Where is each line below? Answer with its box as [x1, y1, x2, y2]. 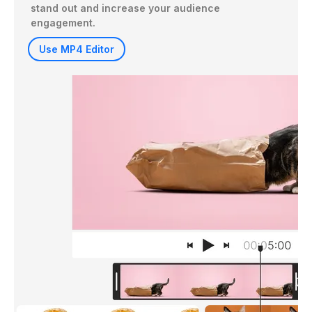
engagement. [31, 17, 95, 29]
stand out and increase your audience [31, 2, 220, 15]
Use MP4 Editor [39, 43, 114, 56]
